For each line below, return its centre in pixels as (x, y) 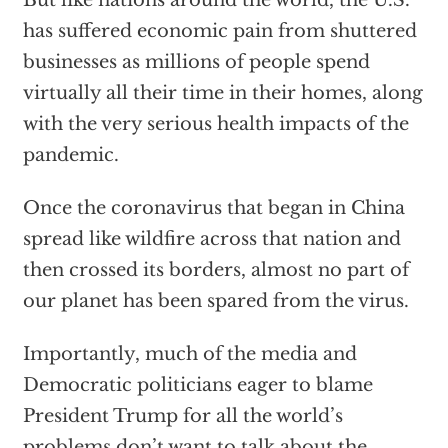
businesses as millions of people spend (196, 61)
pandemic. (70, 154)
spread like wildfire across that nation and (211, 238)
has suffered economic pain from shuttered (219, 30)
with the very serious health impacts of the (215, 123)
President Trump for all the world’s (182, 415)
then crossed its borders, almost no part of (215, 269)
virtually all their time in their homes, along (222, 92)
